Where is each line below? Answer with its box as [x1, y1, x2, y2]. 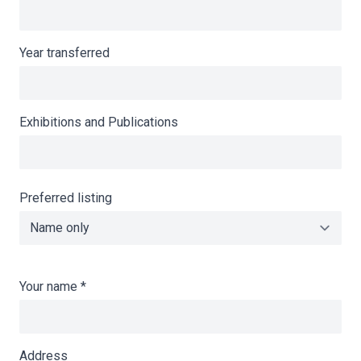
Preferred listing [19, 190, 112, 205]
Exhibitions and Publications [19, 114, 178, 130]
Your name [19, 279, 81, 294]
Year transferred [19, 45, 110, 60]
